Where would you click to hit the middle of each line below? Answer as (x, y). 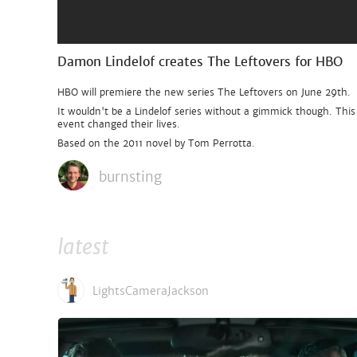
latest (83, 247)
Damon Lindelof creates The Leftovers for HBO (200, 62)
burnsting (130, 177)
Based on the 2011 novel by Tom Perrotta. (156, 143)
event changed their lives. (119, 124)
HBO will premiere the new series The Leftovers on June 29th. (204, 92)
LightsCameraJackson (151, 291)
